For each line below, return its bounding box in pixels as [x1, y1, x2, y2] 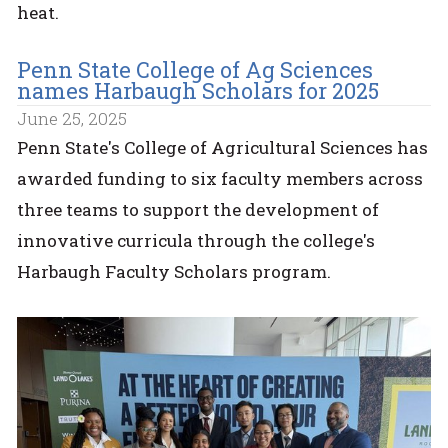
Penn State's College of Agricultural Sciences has [17, 135, 429, 159]
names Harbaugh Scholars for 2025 [17, 75, 380, 105]
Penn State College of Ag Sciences [17, 54, 374, 84]
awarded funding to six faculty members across [17, 166, 424, 190]
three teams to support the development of [17, 197, 380, 221]
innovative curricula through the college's [17, 228, 376, 252]
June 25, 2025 [17, 107, 128, 131]
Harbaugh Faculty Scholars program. [17, 259, 332, 283]
